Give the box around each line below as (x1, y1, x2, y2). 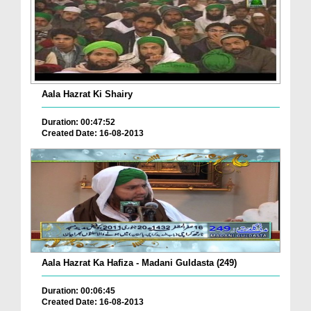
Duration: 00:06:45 (42, 285, 115, 296)
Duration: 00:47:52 (42, 117, 115, 128)
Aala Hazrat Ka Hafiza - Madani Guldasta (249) (42, 257, 237, 268)
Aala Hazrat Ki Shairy (42, 89, 133, 100)
